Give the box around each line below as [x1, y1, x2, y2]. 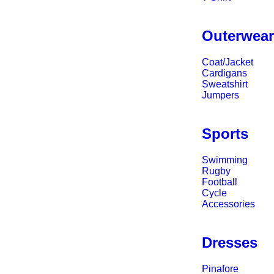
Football [202, 176, 238, 187]
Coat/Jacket [202, 56, 254, 67]
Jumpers [202, 89, 240, 100]
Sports [202, 125, 249, 142]
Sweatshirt [202, 78, 248, 89]
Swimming [202, 154, 248, 165]
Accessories [202, 198, 256, 209]
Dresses [202, 234, 258, 251]
